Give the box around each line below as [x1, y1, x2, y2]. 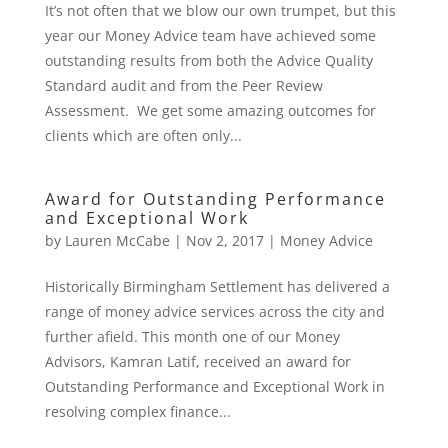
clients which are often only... [44, 126, 242, 145]
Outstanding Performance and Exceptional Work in [44, 377, 385, 396]
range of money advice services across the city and [44, 302, 385, 321]
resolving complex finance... [44, 402, 231, 421]
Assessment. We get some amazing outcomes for [44, 101, 376, 120]
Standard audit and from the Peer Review [44, 76, 323, 95]
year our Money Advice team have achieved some [44, 26, 376, 45]
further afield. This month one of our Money [44, 327, 340, 346]
